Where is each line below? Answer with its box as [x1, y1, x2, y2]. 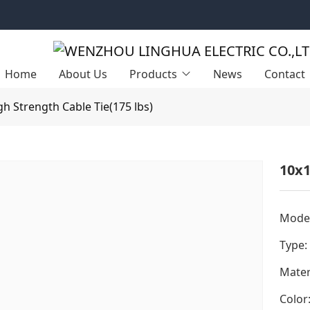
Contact [264, 66, 305, 82]
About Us [59, 66, 107, 82]
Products [129, 66, 177, 82]
